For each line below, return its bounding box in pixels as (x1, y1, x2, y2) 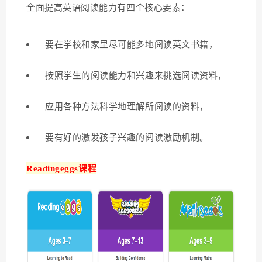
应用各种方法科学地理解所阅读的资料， (45, 102, 209, 111)
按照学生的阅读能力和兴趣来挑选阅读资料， (45, 71, 227, 80)
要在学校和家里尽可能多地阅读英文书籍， (45, 40, 218, 49)
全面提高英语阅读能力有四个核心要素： (26, 3, 190, 12)
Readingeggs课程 (26, 164, 97, 173)
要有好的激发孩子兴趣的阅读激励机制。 (45, 133, 209, 142)
